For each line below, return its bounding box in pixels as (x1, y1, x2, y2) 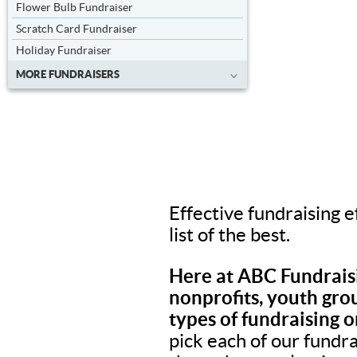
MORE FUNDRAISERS (16, 69, 120, 81)
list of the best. (169, 224, 290, 245)
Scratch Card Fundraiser (16, 22, 137, 36)
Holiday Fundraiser (16, 44, 112, 57)
